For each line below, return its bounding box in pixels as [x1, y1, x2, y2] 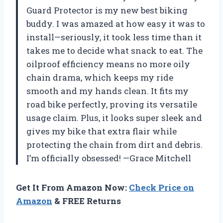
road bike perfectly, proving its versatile [26, 99, 197, 111]
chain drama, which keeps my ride [26, 72, 173, 84]
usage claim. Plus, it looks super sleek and [26, 112, 202, 124]
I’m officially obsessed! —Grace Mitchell [26, 152, 191, 164]
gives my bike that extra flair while [26, 125, 177, 137]
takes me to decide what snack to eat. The [26, 45, 203, 57]
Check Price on [129, 182, 194, 194]
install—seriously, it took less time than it [26, 31, 202, 43]
